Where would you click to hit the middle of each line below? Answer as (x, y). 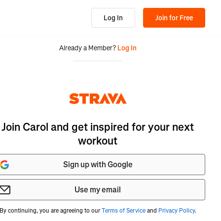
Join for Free (174, 18)
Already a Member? (87, 48)
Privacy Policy (176, 211)
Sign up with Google (98, 165)
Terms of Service (123, 211)
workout (98, 141)
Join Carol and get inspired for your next (98, 127)
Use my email (98, 190)
